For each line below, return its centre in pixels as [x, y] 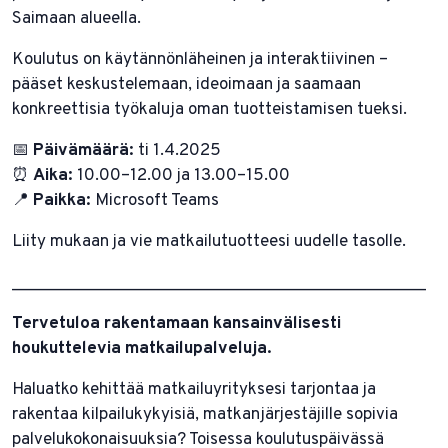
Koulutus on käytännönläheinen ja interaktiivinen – [200, 59]
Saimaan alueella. [76, 18]
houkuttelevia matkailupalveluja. [142, 348]
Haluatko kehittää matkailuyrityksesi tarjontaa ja [194, 389]
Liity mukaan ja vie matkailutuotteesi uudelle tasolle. [209, 241]
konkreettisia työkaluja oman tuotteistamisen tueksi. [209, 109]
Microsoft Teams [155, 200]
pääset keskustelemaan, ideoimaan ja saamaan [186, 84]
